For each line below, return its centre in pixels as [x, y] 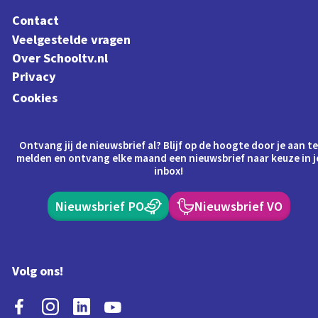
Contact [36, 21]
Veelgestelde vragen [72, 39]
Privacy [34, 77]
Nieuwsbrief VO [238, 206]
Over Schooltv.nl [60, 58]
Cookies [35, 98]
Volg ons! [38, 272]
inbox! [169, 171]
